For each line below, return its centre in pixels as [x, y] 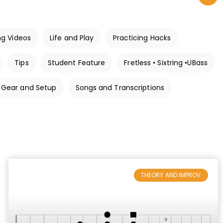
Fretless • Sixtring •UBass [166, 63]
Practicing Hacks [142, 38]
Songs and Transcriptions [120, 88]
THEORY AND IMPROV [171, 175]
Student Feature [76, 63]
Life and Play [72, 38]
